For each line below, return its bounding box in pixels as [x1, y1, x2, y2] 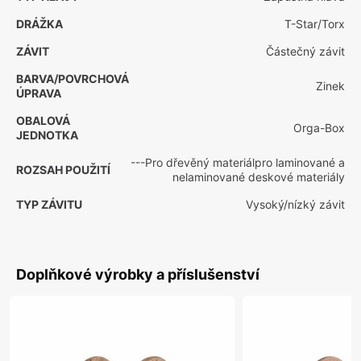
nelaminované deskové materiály [172, 170, 345, 184]
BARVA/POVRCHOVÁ [16, 72, 129, 85]
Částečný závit [266, 44, 345, 58]
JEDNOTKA [16, 128, 78, 142]
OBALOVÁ [16, 114, 70, 127]
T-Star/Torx [284, 17, 345, 31]
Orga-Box [293, 121, 345, 135]
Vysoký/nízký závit [246, 197, 345, 211]
